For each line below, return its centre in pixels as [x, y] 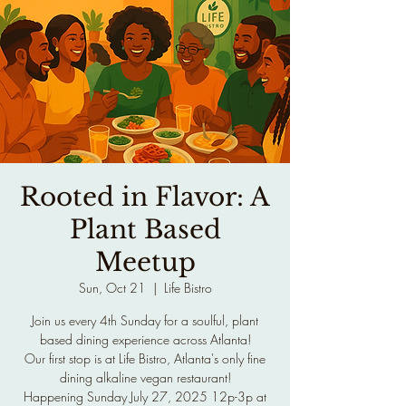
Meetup [145, 262]
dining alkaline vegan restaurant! [145, 377]
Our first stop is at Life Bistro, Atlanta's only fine [145, 358]
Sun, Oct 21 [112, 288]
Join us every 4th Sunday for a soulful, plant [145, 320]
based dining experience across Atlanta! [145, 339]
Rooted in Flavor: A [145, 197]
